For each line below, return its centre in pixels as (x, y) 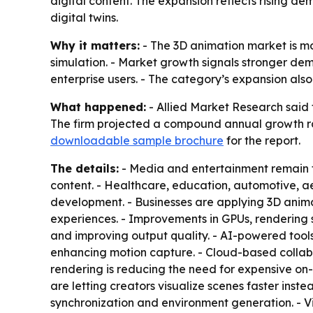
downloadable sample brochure (137, 141)
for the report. (262, 141)
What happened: (98, 107)
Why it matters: (95, 46)
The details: (85, 169)
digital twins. (84, 18)
